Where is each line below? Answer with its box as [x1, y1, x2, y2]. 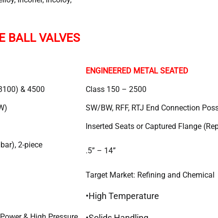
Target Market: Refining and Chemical [86, 170, 215, 180]
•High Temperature [86, 190, 159, 201]
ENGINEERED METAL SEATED [86, 66, 188, 75]
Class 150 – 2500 [86, 84, 146, 94]
